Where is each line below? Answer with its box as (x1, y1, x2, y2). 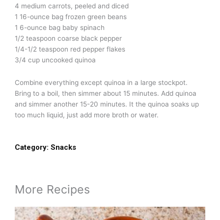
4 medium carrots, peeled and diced (15, 2, 129, 10)
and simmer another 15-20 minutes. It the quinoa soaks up (15, 100, 199, 108)
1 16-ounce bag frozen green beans (15, 13, 127, 21)
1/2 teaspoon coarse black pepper (15, 34, 122, 43)
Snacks (51, 142, 76, 152)
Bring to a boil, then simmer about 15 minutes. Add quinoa (15, 89, 196, 97)
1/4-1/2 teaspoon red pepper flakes (15, 45, 125, 54)
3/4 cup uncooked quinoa (15, 56, 96, 64)
